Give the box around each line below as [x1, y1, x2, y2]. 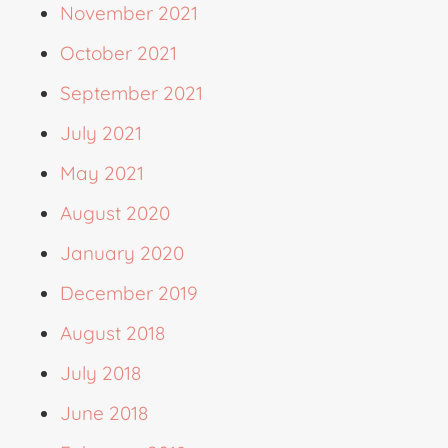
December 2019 [60, 280, 198, 305]
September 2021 [60, 80, 203, 105]
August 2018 [60, 320, 165, 345]
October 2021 [60, 40, 177, 65]
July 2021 [60, 120, 142, 145]
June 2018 [60, 400, 148, 425]
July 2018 [60, 360, 141, 385]
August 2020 [60, 200, 170, 225]
